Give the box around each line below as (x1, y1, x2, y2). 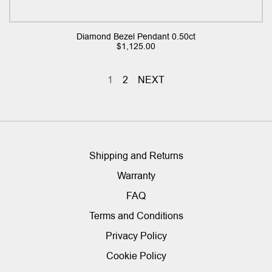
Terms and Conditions (89, 211, 183, 222)
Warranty (117, 171, 155, 182)
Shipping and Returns (89, 151, 183, 161)
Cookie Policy (106, 251, 166, 262)
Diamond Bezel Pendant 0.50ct (76, 32, 195, 42)
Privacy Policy (105, 231, 167, 242)
